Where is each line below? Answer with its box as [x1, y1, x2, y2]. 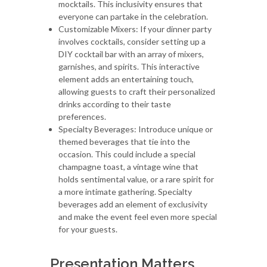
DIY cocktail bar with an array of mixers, [58, 48, 204, 59]
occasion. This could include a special [58, 148, 195, 159]
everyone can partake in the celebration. [58, 11, 208, 21]
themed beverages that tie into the [58, 136, 190, 147]
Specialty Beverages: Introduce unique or [58, 123, 213, 134]
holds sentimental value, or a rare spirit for [58, 173, 214, 184]
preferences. [58, 111, 106, 122]
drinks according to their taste [58, 98, 171, 109]
